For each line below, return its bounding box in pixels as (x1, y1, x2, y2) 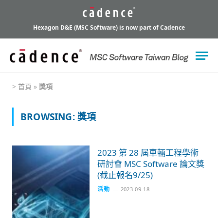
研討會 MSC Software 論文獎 (97, 158, 205, 169)
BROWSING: (20, 110, 77, 123)
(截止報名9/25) (97, 169, 153, 181)
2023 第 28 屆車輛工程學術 (97, 146, 199, 158)
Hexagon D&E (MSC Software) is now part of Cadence (33, 23, 185, 32)
